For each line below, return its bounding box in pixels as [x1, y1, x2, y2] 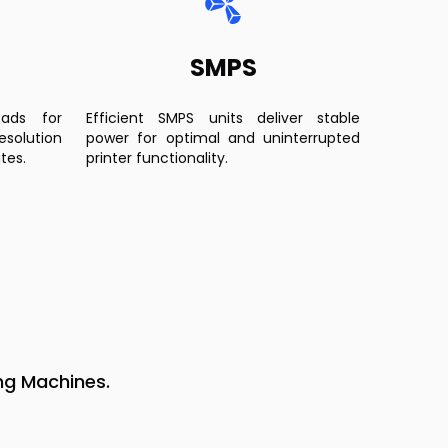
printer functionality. [86, 148, 228, 168]
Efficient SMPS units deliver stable [86, 108, 360, 128]
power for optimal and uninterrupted [86, 128, 360, 148]
